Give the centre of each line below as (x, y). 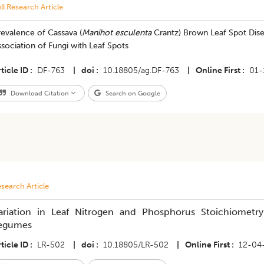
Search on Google (132, 93)
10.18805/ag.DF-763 (141, 70)
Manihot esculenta (116, 33)
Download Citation (39, 93)
